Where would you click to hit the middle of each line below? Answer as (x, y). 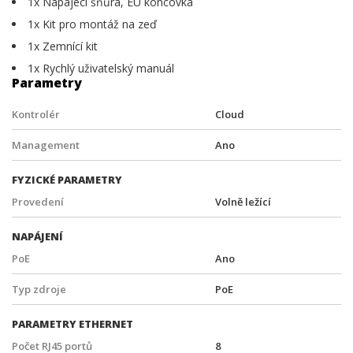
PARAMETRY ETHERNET (72, 324)
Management (46, 145)
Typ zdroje (39, 290)
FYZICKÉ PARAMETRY (67, 180)
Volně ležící (243, 202)
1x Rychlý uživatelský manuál (101, 69)
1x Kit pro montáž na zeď (92, 24)
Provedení (38, 202)
